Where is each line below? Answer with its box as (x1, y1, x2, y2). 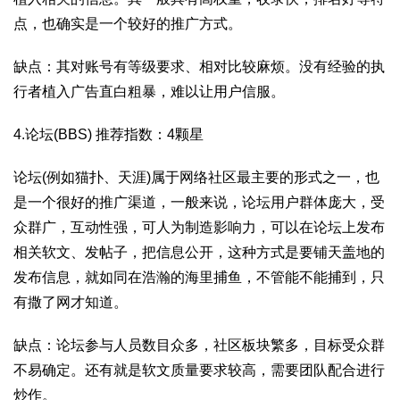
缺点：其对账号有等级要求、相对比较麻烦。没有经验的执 (13, 59, 385, 74)
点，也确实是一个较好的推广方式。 (13, 16, 242, 31)
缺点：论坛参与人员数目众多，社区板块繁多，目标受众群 (13, 337, 385, 353)
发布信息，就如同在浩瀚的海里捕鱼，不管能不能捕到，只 (13, 270, 385, 285)
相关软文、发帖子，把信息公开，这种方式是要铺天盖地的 (13, 245, 385, 260)
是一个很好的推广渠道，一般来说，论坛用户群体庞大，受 (13, 195, 385, 210)
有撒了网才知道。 (13, 295, 128, 310)
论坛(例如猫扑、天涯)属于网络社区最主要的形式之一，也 (13, 170, 379, 185)
